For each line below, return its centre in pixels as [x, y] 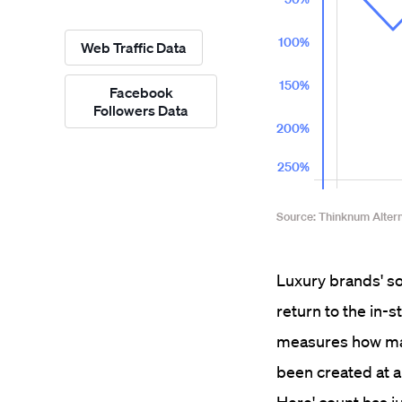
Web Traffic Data [134, 48]
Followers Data [141, 110]
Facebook [141, 92]
